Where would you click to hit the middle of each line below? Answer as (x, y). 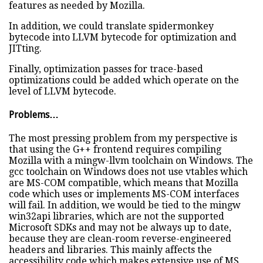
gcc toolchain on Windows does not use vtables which (128, 172)
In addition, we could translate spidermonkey (111, 26)
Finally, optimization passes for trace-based (106, 69)
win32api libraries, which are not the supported (117, 217)
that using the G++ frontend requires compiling (115, 150)
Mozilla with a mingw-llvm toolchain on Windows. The (131, 161)
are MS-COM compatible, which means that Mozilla (124, 183)
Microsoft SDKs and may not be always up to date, (120, 228)
